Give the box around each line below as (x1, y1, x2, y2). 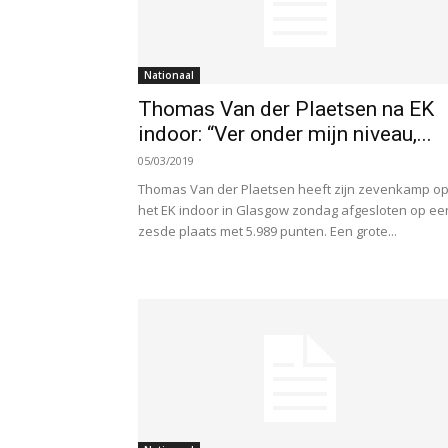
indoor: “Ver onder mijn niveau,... (138, 122, 432, 146)
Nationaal (144, 68, 194, 82)
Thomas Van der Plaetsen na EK (138, 97, 434, 121)
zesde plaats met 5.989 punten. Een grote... (138, 222, 397, 240)
